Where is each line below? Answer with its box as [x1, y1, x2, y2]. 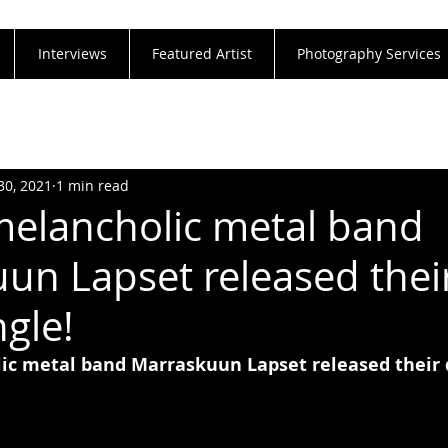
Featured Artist [152, 44, 252, 63]
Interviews [37, 44, 107, 63]
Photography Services [297, 44, 441, 63]
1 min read [56, 175, 129, 195]
